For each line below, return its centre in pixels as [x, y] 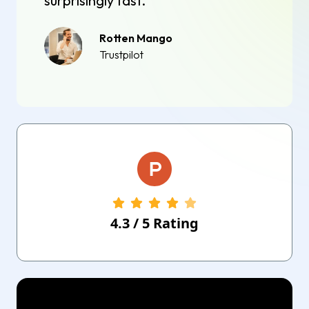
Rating [174, 223]
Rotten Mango [136, 38]
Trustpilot [121, 54]
